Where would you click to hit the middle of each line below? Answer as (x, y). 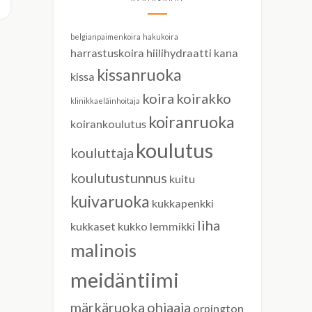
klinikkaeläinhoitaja (105, 101)
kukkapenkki (183, 203)
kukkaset (93, 226)
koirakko (204, 98)
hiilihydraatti (179, 53)
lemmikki (172, 226)
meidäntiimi (125, 280)
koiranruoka (192, 122)
